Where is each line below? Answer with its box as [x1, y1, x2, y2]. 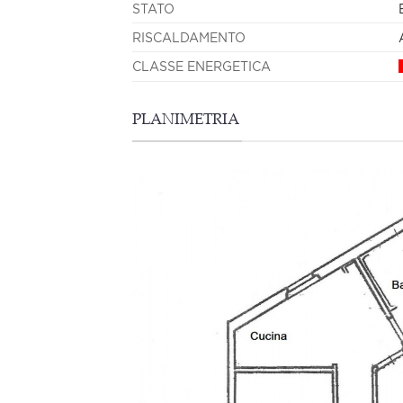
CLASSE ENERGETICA [132, 59, 271, 74]
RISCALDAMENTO [132, 30, 246, 44]
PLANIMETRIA [132, 112, 239, 129]
